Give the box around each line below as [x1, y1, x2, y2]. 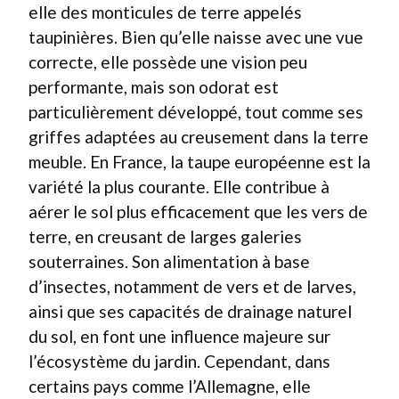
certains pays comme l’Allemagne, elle [28, 375, 311, 396]
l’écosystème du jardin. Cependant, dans [28, 350, 330, 371]
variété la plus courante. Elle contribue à [28, 175, 330, 197]
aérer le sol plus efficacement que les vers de [28, 200, 368, 222]
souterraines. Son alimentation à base [28, 250, 310, 272]
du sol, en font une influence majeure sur [28, 325, 330, 346]
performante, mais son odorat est [28, 76, 279, 97]
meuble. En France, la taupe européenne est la [28, 151, 370, 172]
